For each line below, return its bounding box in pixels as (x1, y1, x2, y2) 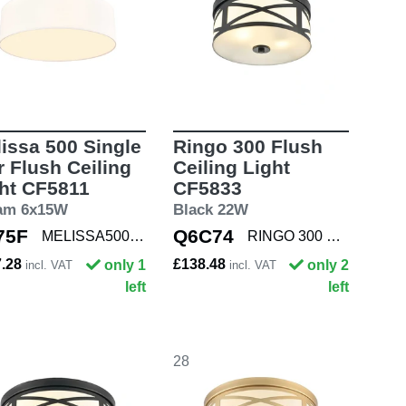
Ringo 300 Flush (172, 135, 323, 157)
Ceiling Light (172, 156, 290, 178)
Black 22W (172, 200, 248, 218)
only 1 (103, 256, 146, 273)
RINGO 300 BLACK (325, 227, 341, 244)
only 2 (307, 256, 349, 273)
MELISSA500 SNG (130, 227, 144, 244)
